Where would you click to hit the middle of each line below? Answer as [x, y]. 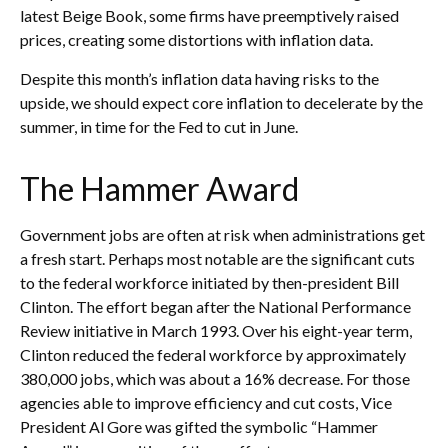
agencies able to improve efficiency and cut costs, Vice [206, 402]
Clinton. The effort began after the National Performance [215, 306]
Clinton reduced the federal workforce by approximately [213, 354]
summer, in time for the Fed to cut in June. [159, 126]
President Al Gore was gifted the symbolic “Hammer [199, 426]
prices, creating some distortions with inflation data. [196, 39]
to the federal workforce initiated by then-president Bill [209, 282]
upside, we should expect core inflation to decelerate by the [221, 102]
